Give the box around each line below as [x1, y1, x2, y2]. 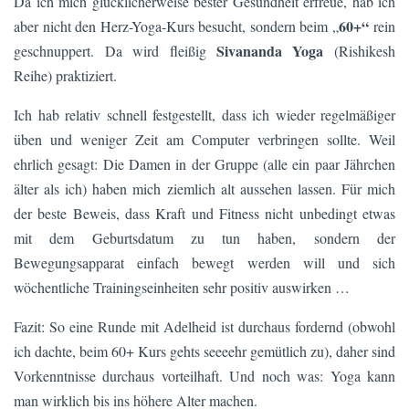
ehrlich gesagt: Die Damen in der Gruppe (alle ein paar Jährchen [14, 153, 395, 173]
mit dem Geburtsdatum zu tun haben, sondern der [14, 227, 395, 247]
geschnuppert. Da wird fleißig [14, 40, 216, 60]
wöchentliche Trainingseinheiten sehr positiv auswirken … [14, 277, 350, 297]
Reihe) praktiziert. [14, 65, 117, 85]
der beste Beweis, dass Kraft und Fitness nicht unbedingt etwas [14, 203, 395, 223]
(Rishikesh [323, 40, 395, 60]
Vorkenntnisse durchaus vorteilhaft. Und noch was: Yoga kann [14, 365, 395, 385]
